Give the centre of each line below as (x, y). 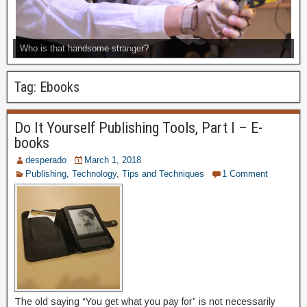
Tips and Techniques (163, 173)
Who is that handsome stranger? (84, 48)
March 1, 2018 (113, 160)
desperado (46, 160)
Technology (94, 173)
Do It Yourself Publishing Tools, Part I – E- (138, 127)
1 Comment (245, 173)
